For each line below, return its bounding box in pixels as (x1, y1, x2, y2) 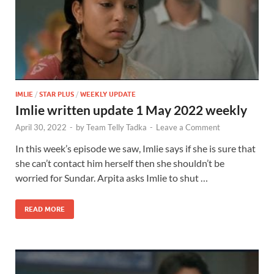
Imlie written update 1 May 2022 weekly (15, 102, 247, 117)
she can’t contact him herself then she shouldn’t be (15, 157, 224, 169)
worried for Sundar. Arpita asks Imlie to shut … (15, 171, 208, 183)
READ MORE (24, 204, 65, 213)
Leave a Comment (156, 122, 220, 132)
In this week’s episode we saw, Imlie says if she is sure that (15, 142, 256, 154)
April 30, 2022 (15, 122, 67, 132)
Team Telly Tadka (86, 122, 147, 132)
